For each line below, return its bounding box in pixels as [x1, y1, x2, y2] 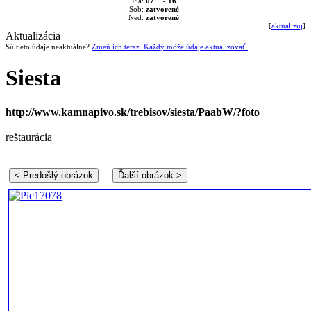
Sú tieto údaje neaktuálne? [6, 42, 92, 51]
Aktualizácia [6, 30, 60, 42]
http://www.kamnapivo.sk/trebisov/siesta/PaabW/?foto [6, 106, 260, 118]
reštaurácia [6, 131, 52, 143]
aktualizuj [271, 22, 303, 30]
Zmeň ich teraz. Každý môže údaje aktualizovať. [92, 42, 248, 51]
